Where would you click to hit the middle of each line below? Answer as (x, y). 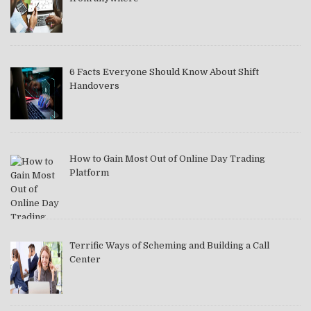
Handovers (94, 85)
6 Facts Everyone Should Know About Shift (164, 72)
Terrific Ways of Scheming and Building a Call (169, 245)
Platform (89, 172)
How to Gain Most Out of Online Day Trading (167, 158)
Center (85, 259)
